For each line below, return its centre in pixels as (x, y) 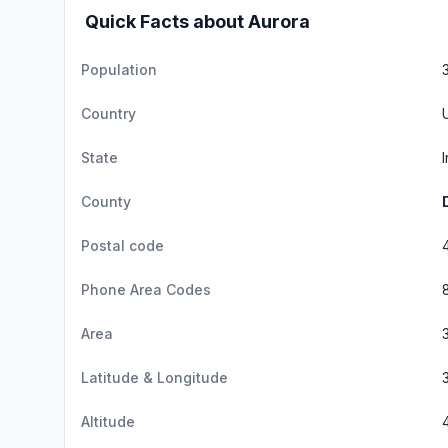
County (106, 201)
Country (108, 113)
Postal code (122, 245)
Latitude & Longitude (154, 377)
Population (119, 69)
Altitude (108, 421)
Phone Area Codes (146, 289)
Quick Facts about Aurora (197, 21)
